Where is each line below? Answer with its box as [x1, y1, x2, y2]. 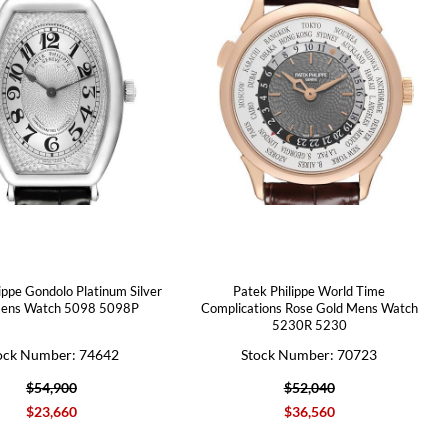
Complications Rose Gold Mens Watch [200, 299, 418, 316]
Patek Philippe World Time [233, 282, 386, 299]
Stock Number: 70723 [241, 345, 378, 363]
